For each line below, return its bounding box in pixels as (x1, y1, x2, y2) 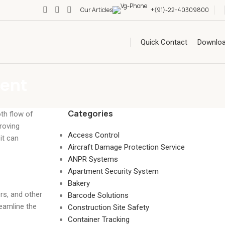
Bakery (67, 179, 90, 188)
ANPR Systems (67, 155, 118, 164)
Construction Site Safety (67, 203, 149, 212)
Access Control (67, 131, 120, 140)
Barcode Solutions (67, 191, 129, 200)
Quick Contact (141, 37, 187, 47)
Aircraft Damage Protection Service (67, 143, 185, 152)
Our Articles (80, 6, 113, 14)
